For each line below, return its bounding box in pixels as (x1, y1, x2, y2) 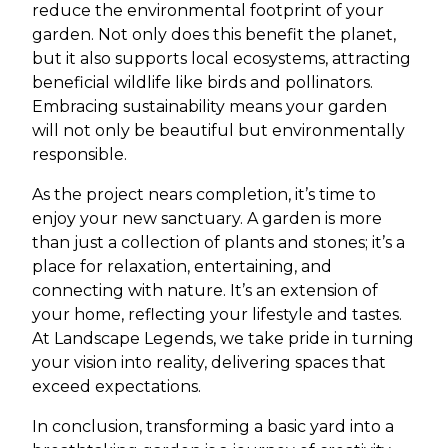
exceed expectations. (32, 377, 201, 396)
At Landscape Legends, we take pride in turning (32, 329, 414, 348)
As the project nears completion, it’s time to (32, 185, 376, 204)
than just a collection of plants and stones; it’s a (32, 233, 405, 252)
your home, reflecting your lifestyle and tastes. (32, 305, 402, 324)
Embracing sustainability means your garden (32, 97, 387, 116)
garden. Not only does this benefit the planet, (32, 25, 396, 44)
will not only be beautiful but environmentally (32, 121, 405, 140)
